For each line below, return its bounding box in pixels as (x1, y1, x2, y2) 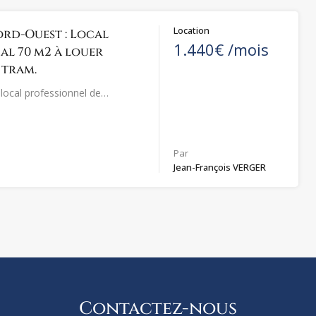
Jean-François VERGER (174, 160, 267, 174)
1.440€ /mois (174, 38, 269, 60)
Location (174, 23, 210, 37)
